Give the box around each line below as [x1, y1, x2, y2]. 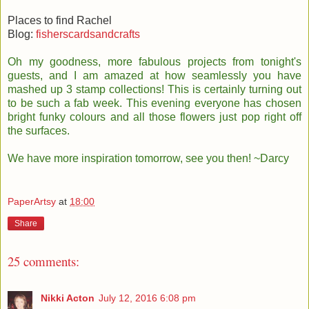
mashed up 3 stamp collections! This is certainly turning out [8, 83, 301, 95]
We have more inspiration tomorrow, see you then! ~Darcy [8, 152, 289, 164]
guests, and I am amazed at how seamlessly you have [8, 69, 301, 81]
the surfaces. [8, 124, 72, 137]
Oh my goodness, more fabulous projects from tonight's [8, 55, 301, 68]
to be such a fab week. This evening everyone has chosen [8, 97, 301, 109]
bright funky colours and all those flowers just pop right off [8, 110, 301, 123]
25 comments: [8, 252, 79, 270]
